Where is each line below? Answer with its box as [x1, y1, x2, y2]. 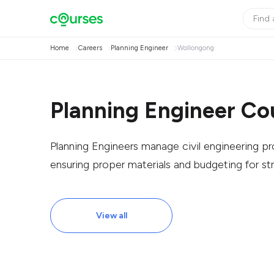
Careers [78, 44, 102, 52]
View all [95, 210, 127, 221]
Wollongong [177, 44, 214, 52]
